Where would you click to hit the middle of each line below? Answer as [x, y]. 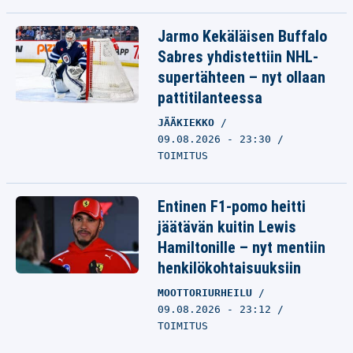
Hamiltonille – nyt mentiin [242, 247]
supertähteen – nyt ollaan [242, 77]
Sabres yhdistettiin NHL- [238, 57]
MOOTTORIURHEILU [208, 293]
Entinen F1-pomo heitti [232, 206]
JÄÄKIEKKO [189, 123]
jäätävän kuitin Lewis [227, 227]
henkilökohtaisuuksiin [229, 268]
